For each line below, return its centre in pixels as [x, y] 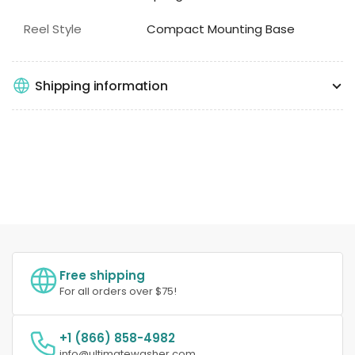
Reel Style [53, 29]
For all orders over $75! [118, 292]
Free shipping [102, 276]
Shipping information [101, 86]
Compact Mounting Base [221, 29]
